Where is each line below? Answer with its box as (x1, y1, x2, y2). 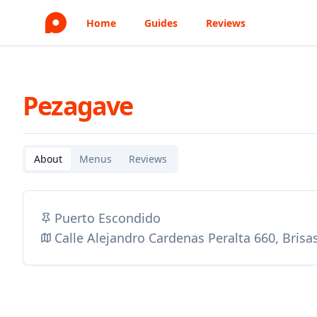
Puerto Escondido (54, 209, 161, 226)
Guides (144, 16, 178, 30)
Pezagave (23, 88, 133, 123)
